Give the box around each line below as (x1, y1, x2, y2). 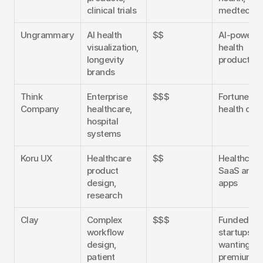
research (87, 189, 123, 201)
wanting (218, 238, 251, 250)
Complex (87, 214, 122, 225)
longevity (87, 53, 124, 65)
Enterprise (87, 90, 128, 102)
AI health (87, 29, 122, 41)
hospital (87, 115, 119, 127)
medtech (218, 4, 255, 16)
